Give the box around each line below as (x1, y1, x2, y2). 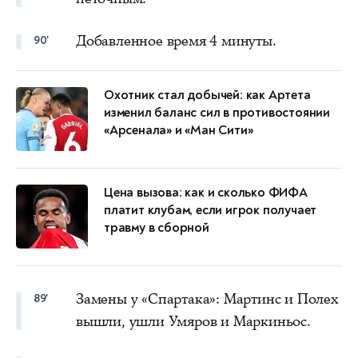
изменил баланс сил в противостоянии (104, 104, 331, 121)
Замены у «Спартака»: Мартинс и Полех (76, 288, 339, 308)
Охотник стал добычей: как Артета (104, 86, 311, 103)
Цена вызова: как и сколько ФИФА (104, 184, 308, 201)
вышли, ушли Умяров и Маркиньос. (76, 311, 311, 331)
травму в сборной (104, 219, 209, 236)
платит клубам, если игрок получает (104, 201, 317, 218)
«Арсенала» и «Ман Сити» (104, 121, 253, 138)
